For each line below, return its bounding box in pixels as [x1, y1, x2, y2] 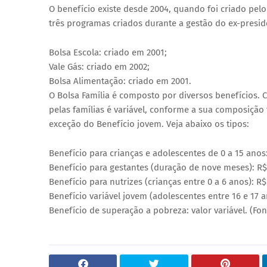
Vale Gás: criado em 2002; [49, 61, 150, 72]
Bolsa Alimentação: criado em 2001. [49, 76, 191, 86]
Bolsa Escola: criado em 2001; [49, 47, 167, 58]
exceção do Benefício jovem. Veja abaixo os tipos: [49, 119, 249, 129]
